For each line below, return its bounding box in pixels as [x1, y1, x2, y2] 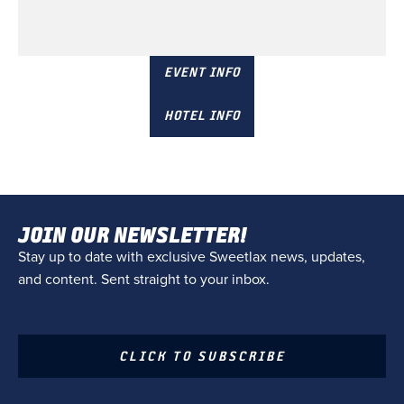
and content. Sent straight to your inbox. [18, 270, 270, 289]
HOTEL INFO [164, 106, 240, 123]
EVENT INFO [164, 63, 240, 79]
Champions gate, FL [148, 27, 256, 43]
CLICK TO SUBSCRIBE [118, 347, 286, 363]
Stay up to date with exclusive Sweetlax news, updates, [18, 247, 365, 266]
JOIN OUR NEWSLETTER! [18, 221, 247, 247]
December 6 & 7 [159, 13, 245, 29]
